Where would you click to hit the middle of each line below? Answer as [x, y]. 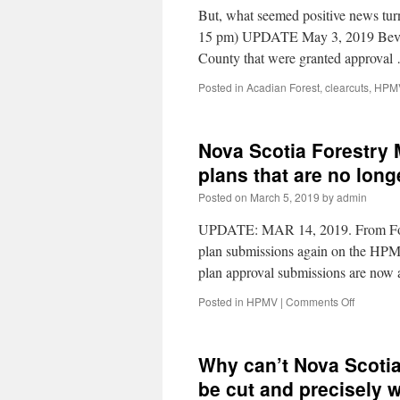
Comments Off [320, 301]
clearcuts [347, 87]
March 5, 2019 [285, 197]
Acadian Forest [283, 87]
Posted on [223, 197]
